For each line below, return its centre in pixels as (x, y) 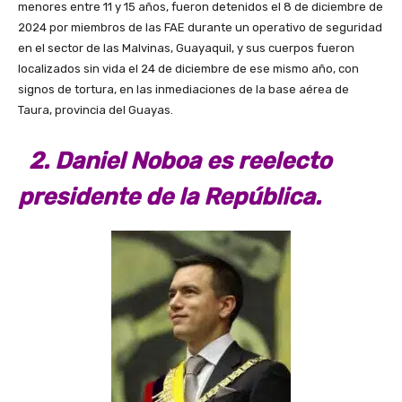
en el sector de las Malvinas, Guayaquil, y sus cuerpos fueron (186, 48)
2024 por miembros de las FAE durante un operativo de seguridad (200, 27)
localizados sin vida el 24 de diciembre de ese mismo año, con (188, 68)
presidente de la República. (172, 197)
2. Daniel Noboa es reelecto (175, 161)
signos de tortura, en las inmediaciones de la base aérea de (184, 89)
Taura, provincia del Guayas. (96, 109)
